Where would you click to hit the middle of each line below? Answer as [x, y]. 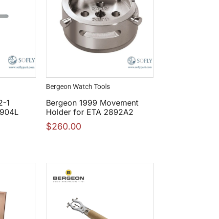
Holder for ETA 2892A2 [90, 112]
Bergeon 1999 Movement [92, 103]
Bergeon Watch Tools [78, 87]
